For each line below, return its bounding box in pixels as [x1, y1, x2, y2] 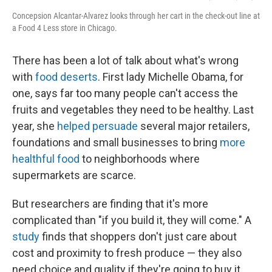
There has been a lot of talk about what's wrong [12, 54, 239, 67]
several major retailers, [138, 120, 250, 132]
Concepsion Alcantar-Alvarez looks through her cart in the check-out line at [12, 11, 260, 21]
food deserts [35, 70, 98, 83]
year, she [12, 120, 57, 132]
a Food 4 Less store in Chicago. [12, 23, 117, 33]
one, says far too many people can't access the [12, 87, 238, 100]
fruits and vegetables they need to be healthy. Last [12, 103, 254, 116]
